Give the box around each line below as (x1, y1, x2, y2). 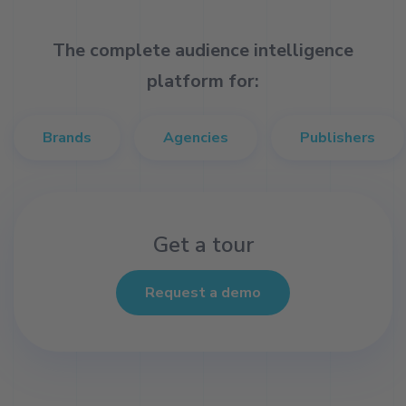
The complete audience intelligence (53, 37, 353, 63)
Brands (43, 127, 92, 148)
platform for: (147, 68, 259, 93)
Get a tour (152, 229, 254, 259)
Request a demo (145, 282, 261, 303)
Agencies (163, 127, 228, 148)
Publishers (300, 127, 375, 148)
